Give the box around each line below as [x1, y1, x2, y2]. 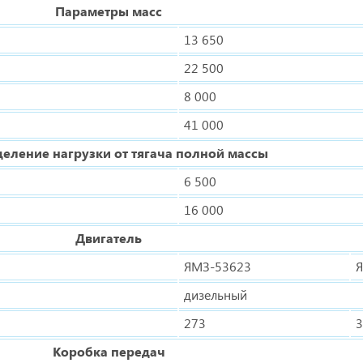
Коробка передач [52, 343, 165, 360]
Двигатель [75, 229, 142, 246]
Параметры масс [55, 2, 162, 19]
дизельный [184, 286, 247, 303]
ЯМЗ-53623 [184, 258, 251, 275]
